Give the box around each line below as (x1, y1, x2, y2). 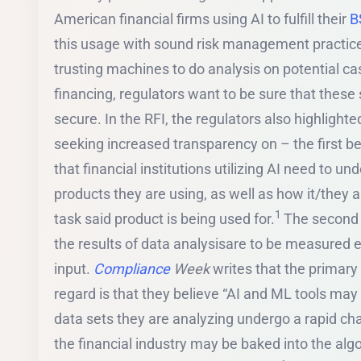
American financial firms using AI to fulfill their (54, 10, 350, 27)
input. (54, 259, 93, 277)
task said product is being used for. (54, 210, 275, 227)
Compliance (93, 259, 170, 277)
